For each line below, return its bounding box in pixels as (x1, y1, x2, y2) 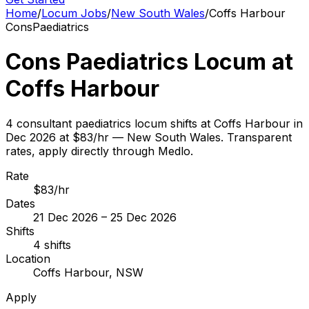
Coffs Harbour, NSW (33, 266, 143, 280)
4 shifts (33, 238, 71, 252)
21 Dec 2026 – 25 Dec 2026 (33, 210, 177, 225)
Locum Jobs (41, 6, 107, 20)
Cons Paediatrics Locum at (6, 48, 293, 76)
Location (6, 252, 50, 266)
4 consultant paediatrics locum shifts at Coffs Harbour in (6, 117, 303, 131)
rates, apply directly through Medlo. (6, 144, 193, 159)
